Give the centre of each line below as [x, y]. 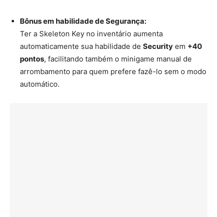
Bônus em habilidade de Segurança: [83, 21]
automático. [40, 84]
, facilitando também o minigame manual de [118, 59]
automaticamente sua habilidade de [81, 46]
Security [158, 46]
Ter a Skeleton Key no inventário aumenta [91, 33]
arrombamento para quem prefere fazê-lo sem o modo [113, 71]
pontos [32, 59]
